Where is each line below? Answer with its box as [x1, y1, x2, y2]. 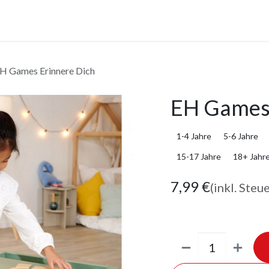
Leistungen [61, 14, 106, 26]
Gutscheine [201, 14, 247, 26]
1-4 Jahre [177, 131, 211, 142]
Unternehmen [125, 14, 182, 26]
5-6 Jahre [223, 131, 258, 142]
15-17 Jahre [177, 151, 221, 162]
